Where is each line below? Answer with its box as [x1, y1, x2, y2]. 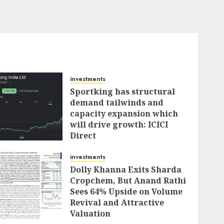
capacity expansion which [70, 108, 178, 119]
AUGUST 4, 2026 [78, 144, 128, 153]
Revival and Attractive [70, 197, 164, 208]
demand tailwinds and [70, 97, 164, 108]
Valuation [70, 208, 111, 219]
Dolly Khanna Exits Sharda [70, 164, 182, 175]
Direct [70, 130, 96, 141]
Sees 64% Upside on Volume [70, 186, 183, 197]
